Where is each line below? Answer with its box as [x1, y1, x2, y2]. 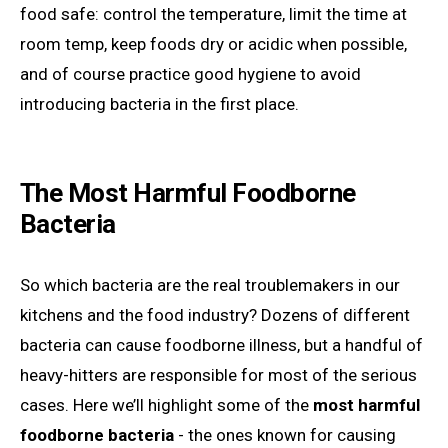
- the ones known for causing [174, 424, 396, 445]
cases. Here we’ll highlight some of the [20, 394, 313, 415]
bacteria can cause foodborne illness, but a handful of [20, 334, 423, 355]
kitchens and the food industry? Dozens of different [20, 304, 410, 325]
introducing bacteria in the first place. [20, 94, 299, 115]
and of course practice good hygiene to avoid [20, 64, 361, 85]
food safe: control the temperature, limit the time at [20, 4, 407, 25]
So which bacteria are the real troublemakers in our [20, 274, 400, 295]
